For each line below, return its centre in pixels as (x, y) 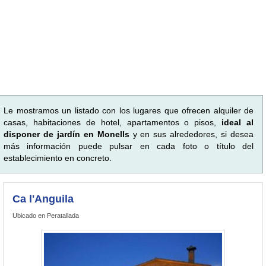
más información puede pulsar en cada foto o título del (129, 146)
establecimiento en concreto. (58, 158)
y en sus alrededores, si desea (191, 134)
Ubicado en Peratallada (46, 215)
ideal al (237, 122)
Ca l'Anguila (43, 199)
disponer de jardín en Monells (66, 134)
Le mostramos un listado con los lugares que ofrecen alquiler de (129, 110)
